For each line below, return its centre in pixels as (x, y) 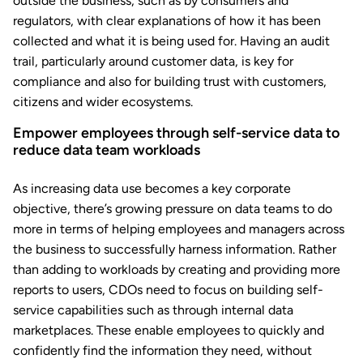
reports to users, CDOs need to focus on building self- (168, 290)
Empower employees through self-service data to (176, 133)
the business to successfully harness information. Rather (175, 250)
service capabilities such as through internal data (153, 310)
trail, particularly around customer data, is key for (153, 62)
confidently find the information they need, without (162, 351)
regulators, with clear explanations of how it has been (167, 21)
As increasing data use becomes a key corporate (152, 189)
